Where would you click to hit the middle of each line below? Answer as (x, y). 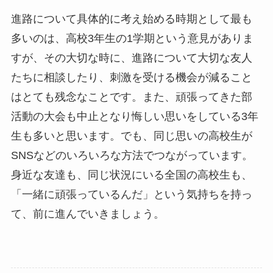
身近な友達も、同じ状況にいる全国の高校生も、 (131, 175)
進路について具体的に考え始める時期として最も (131, 19)
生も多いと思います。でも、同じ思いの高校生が (131, 136)
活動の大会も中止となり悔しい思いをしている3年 (134, 116)
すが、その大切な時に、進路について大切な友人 (131, 58)
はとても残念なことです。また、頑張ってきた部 (131, 97)
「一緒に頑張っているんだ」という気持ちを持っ (131, 194)
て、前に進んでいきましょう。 (87, 214)
